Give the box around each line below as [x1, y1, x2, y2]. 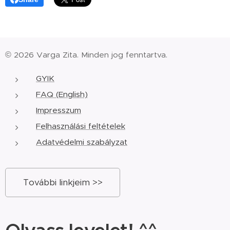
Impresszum [36, 105, 81, 115]
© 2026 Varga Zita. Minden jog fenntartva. [5, 50, 172, 60]
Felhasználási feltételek [36, 121, 125, 131]
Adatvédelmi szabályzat [36, 137, 127, 147]
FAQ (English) [36, 89, 88, 99]
